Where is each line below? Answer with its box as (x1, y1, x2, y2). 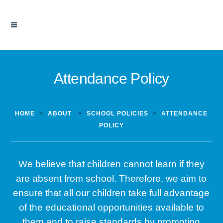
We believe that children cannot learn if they (18, 159, 205, 169)
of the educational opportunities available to (18, 202, 204, 213)
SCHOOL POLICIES (87, 110, 149, 117)
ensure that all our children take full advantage (13, 188, 210, 198)
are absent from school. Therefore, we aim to (16, 173, 207, 184)
